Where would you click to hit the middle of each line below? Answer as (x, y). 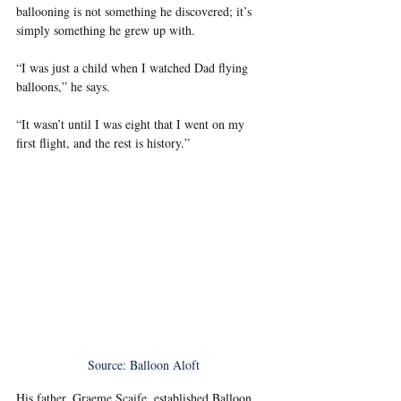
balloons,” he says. (63, 87)
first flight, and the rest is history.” (103, 143)
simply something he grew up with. (106, 30)
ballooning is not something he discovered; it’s (136, 12)
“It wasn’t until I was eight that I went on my (132, 124)
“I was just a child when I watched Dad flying (134, 68)
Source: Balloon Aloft (143, 364)
